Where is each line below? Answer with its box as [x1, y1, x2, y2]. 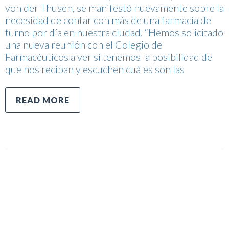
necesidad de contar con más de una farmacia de [5, 13, 211, 26]
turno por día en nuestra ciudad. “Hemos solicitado [5, 26, 223, 38]
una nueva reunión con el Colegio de [5, 38, 162, 51]
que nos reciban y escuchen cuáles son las [5, 62, 185, 75]
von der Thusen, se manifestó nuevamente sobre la [5, 1, 224, 14]
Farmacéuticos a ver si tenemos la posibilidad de [5, 50, 212, 63]
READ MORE [16, 95, 70, 105]
